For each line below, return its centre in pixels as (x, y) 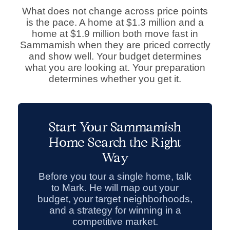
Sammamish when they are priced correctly (115, 45)
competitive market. (115, 222)
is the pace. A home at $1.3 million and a (115, 23)
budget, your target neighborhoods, (115, 199)
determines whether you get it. (115, 79)
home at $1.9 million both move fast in (115, 34)
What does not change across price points (115, 11)
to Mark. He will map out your (115, 188)
